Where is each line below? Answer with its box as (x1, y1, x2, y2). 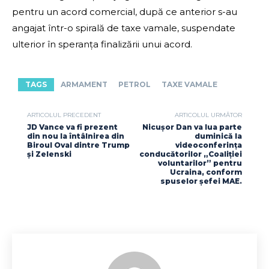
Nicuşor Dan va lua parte (142, 122, 242, 132)
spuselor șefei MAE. (160, 177, 242, 186)
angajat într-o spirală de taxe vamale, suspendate (12, 22, 235, 34)
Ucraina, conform (169, 168, 242, 177)
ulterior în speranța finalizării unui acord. (12, 38, 192, 50)
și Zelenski (27, 150, 71, 159)
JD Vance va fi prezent (27, 122, 118, 132)
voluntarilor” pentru (157, 159, 242, 168)
